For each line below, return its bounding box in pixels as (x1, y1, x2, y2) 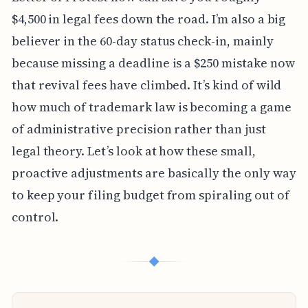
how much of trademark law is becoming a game (11, 98, 291, 115)
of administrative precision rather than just (11, 120, 266, 137)
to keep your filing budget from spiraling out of (11, 186, 289, 203)
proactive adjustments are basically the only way (11, 164, 296, 181)
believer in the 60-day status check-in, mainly (11, 32, 274, 49)
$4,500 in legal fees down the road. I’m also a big (11, 10, 286, 27)
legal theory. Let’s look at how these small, (11, 142, 256, 159)
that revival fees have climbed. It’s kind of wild (11, 76, 282, 93)
